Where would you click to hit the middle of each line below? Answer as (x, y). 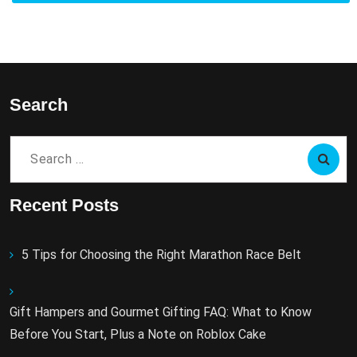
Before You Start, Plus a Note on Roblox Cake (138, 335)
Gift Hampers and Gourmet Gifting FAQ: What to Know (161, 312)
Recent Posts (64, 206)
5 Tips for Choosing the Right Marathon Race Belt (161, 255)
